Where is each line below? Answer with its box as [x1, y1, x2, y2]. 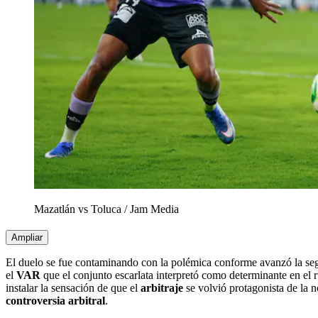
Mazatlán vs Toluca [34, 203, 121, 216]
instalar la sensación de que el [6, 282, 141, 295]
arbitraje [141, 282, 183, 295]
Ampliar [11, 232, 43, 243]
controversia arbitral [6, 295, 105, 307]
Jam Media [130, 203, 179, 216]
